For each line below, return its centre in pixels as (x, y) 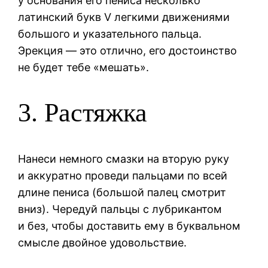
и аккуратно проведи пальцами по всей (123, 175)
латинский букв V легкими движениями (124, 17)
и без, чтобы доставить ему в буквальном (130, 226)
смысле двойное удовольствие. (103, 242)
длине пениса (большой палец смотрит (122, 192)
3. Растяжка (83, 113)
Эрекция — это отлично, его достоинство (128, 50)
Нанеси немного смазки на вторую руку (124, 159)
